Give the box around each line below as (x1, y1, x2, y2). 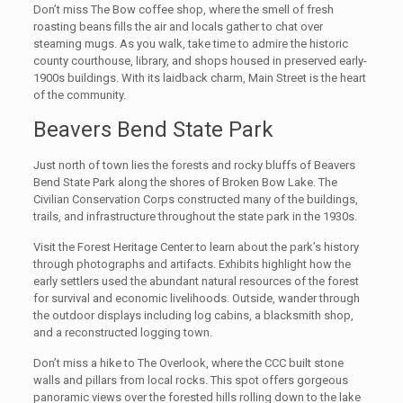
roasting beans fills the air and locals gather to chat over (32, 20, 323, 34)
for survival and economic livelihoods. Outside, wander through (32, 291, 360, 306)
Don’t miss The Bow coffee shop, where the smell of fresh (32, 3, 334, 17)
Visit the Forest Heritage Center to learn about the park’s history (32, 240, 359, 255)
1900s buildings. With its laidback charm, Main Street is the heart (32, 71, 366, 85)
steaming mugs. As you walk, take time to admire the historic (32, 37, 348, 51)
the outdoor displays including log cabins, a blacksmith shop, (32, 309, 354, 323)
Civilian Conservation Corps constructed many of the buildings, (32, 193, 358, 207)
